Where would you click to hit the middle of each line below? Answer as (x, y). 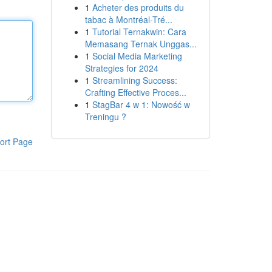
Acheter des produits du (138, 7)
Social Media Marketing (137, 56)
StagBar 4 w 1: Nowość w (141, 104)
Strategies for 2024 (121, 68)
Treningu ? (105, 117)
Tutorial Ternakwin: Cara (139, 32)
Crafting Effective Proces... (135, 92)
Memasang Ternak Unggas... (141, 44)
